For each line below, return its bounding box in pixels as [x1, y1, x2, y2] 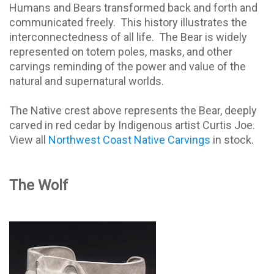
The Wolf [9, 177, 68, 194]
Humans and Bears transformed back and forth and [9, 1, 257, 15]
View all [9, 133, 48, 147]
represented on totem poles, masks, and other [9, 45, 232, 59]
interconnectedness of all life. [9, 31, 154, 44]
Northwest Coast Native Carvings [48, 133, 210, 147]
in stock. [210, 133, 254, 147]
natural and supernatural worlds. [9, 75, 164, 88]
